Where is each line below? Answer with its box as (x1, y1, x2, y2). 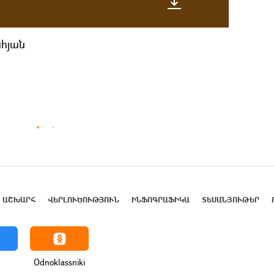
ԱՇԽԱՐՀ (2, 194, 35, 205)
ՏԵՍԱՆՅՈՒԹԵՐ (202, 194, 259, 205)
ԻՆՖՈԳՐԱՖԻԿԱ (131, 194, 190, 205)
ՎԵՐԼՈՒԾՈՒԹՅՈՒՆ (48, 194, 119, 205)
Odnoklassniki (34, 256, 85, 268)
